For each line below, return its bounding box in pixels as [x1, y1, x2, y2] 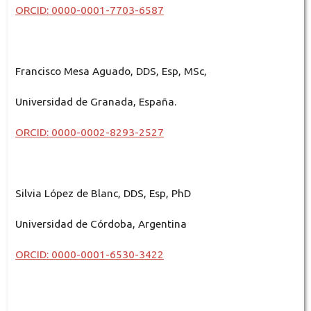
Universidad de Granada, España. [15, 95, 176, 108]
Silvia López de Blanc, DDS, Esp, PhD [15, 187, 191, 199]
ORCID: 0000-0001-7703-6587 [15, 3, 164, 16]
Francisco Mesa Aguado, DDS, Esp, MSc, [15, 65, 207, 77]
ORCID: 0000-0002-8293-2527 [15, 126, 164, 138]
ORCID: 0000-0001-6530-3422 [15, 248, 164, 260]
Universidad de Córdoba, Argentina [15, 217, 187, 230]
